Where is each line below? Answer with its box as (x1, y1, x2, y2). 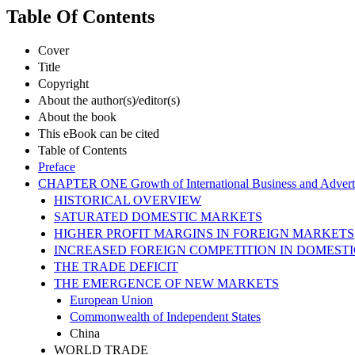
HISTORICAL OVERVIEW (54, 193, 201, 207)
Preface (38, 159, 75, 174)
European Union (70, 292, 153, 307)
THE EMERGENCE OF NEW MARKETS (54, 276, 279, 290)
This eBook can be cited (38, 126, 159, 140)
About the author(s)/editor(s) (38, 93, 180, 107)
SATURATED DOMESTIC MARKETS (54, 209, 262, 223)
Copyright (38, 76, 89, 90)
